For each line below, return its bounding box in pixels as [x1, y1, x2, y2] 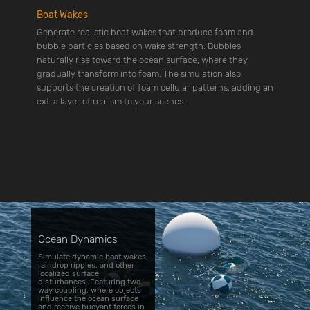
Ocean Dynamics [37, 232, 118, 246]
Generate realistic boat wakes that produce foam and [37, 27, 253, 38]
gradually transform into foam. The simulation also [37, 69, 241, 80]
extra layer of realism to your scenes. [37, 96, 185, 107]
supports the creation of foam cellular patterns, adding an [37, 82, 273, 93]
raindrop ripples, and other [37, 260, 134, 270]
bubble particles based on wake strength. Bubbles [37, 41, 241, 52]
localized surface [37, 268, 99, 278]
